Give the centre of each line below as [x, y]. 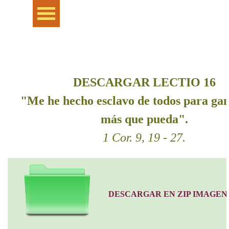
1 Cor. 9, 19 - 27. [144, 138]
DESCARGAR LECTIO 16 [144, 82]
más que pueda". [144, 119]
